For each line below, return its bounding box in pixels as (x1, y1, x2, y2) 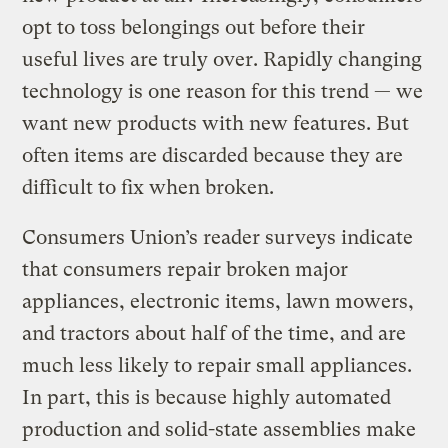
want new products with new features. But (22, 111, 410, 135)
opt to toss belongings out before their (22, 15, 366, 39)
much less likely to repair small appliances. (22, 353, 413, 377)
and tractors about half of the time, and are (22, 321, 407, 345)
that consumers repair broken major (22, 257, 349, 281)
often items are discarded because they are (22, 143, 404, 167)
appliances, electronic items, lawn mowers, (22, 289, 415, 313)
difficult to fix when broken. (22, 175, 275, 199)
